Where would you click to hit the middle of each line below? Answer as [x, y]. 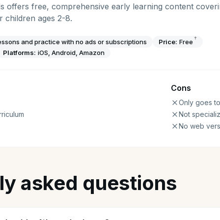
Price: [168, 41]
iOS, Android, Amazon [71, 53]
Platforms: [19, 53]
